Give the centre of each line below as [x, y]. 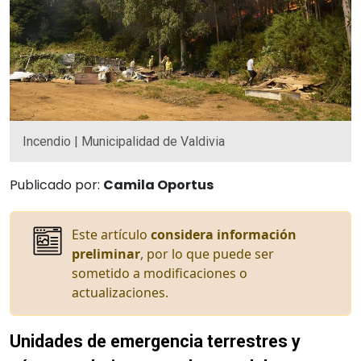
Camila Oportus [158, 185]
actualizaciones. [120, 292]
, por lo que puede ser [207, 253]
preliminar [106, 253]
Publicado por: [56, 185]
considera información [224, 234]
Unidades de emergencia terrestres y [155, 341]
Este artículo [111, 234]
